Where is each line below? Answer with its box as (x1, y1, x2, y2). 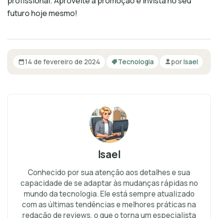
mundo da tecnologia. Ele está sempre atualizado (23, 189, 195, 200)
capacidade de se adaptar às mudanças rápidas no (20, 178, 198, 189)
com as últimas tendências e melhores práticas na (22, 200, 196, 210)
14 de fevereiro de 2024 (25, 57, 100, 66)
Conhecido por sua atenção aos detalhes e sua (28, 167, 190, 178)
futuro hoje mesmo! (7, 8, 77, 19)
